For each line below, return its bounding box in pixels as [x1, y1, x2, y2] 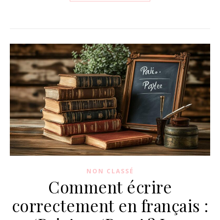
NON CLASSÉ [86, 167, 134, 176]
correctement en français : [11, 194, 209, 217]
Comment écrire [48, 176, 172, 198]
